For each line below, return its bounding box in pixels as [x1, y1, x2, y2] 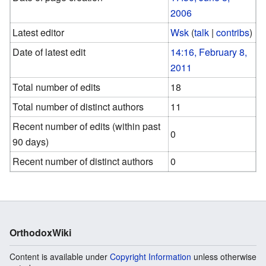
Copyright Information [110, 250, 191, 262]
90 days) [12, 134, 49, 148]
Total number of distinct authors [12, 99, 144, 113]
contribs [216, 25, 250, 39]
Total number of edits [12, 80, 101, 94]
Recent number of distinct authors [12, 154, 154, 168]
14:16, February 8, [170, 45, 248, 59]
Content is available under [9, 250, 110, 262]
